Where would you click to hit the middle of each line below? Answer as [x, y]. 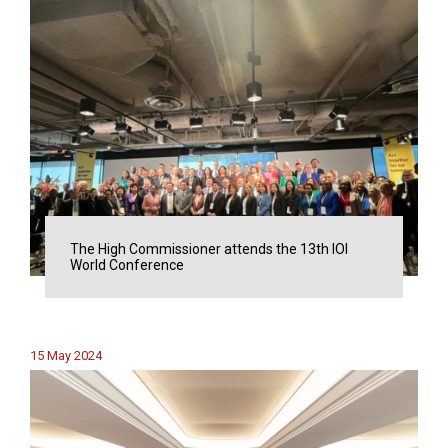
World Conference [127, 265]
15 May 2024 [66, 356]
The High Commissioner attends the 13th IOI [209, 249]
